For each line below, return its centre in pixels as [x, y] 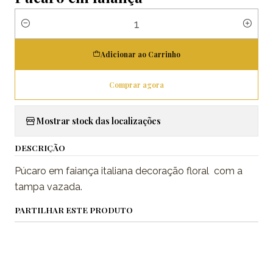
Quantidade [38, 30]
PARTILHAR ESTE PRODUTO [74, 209]
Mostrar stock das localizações [98, 121]
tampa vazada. [48, 186]
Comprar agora [136, 84]
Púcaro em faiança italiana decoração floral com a [129, 171]
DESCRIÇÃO [40, 147]
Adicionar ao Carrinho [140, 54]
